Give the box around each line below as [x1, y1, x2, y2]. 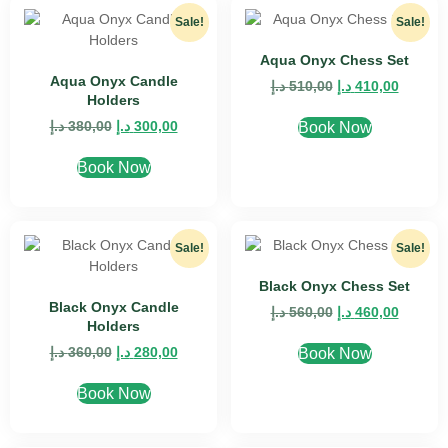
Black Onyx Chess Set [259, 278, 410, 294]
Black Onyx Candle [48, 299, 179, 315]
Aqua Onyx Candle [49, 73, 178, 89]
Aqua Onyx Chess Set [260, 52, 409, 68]
